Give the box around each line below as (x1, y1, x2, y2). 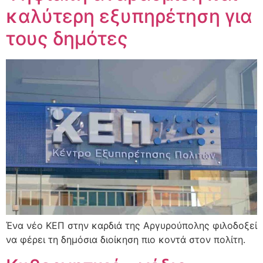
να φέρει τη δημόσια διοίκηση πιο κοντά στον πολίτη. (6, 234, 245, 246)
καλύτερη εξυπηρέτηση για (6, 5, 252, 28)
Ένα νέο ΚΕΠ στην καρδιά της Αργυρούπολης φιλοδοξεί (6, 220, 257, 232)
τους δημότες (6, 27, 128, 50)
